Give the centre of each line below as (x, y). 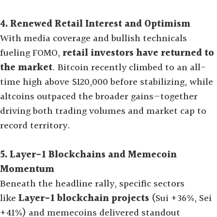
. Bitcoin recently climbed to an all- (129, 68)
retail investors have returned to (138, 53)
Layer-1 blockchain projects (84, 199)
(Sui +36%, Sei (180, 199)
